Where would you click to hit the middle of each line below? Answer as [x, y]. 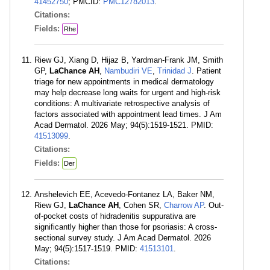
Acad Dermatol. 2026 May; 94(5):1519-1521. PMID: [124, 125]
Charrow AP [184, 205]
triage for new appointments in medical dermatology [124, 82]
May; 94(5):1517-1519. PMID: [87, 249]
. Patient [206, 71]
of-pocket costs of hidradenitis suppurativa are [115, 216]
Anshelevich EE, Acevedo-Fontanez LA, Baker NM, [124, 194]
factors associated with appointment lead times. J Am [128, 114]
